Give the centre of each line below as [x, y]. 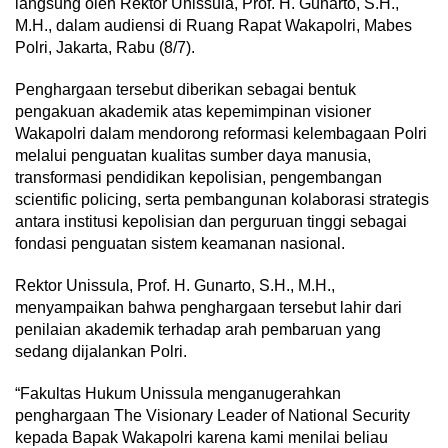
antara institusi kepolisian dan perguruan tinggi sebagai [211, 221]
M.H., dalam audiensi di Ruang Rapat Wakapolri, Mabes [213, 25]
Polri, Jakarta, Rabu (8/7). [105, 47]
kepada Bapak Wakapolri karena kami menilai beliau [201, 437]
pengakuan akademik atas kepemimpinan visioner [193, 111]
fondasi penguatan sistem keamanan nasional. [180, 243]
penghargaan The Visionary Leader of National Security [212, 415]
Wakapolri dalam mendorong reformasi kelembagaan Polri [221, 133]
